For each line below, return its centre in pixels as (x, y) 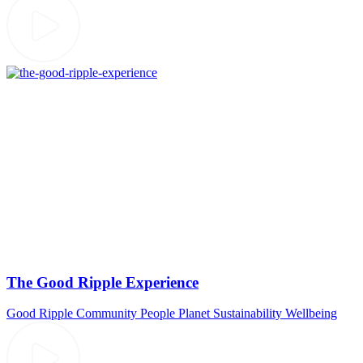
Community (107, 314)
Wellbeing (311, 314)
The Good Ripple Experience (102, 282)
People (158, 314)
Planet (194, 314)
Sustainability (248, 314)
